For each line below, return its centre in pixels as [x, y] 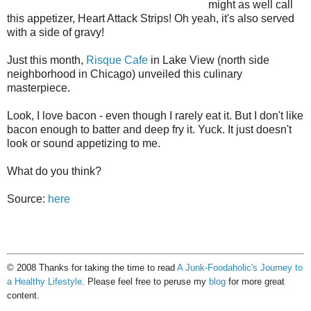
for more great [255, 282]
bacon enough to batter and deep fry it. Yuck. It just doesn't [149, 130]
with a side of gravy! [56, 33]
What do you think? [54, 171]
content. [23, 296]
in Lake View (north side [209, 60]
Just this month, [47, 60]
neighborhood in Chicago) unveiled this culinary [125, 74]
